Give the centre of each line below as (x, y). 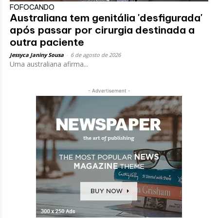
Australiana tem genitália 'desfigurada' (106, 18)
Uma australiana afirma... (49, 64)
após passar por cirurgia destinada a (102, 30)
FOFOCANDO (32, 7)
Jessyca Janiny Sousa (37, 54)
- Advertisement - (109, 90)
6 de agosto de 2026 (96, 54)
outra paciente (47, 42)
